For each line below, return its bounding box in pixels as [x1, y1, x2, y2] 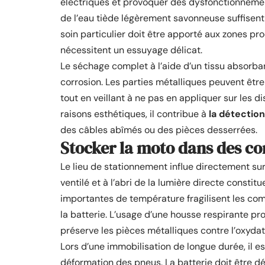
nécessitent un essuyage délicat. [60, 44, 202, 56]
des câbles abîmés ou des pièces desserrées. [60, 124, 257, 136]
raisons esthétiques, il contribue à [60, 108, 209, 120]
